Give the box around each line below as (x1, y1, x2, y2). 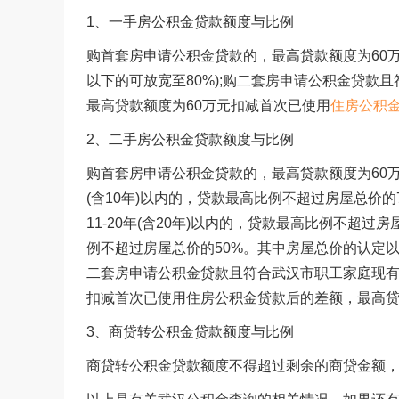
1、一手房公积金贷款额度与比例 (86, 14, 294, 29)
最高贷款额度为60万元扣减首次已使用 (86, 98, 330, 113)
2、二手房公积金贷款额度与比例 (86, 132, 294, 147)
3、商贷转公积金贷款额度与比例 (86, 324, 294, 339)
